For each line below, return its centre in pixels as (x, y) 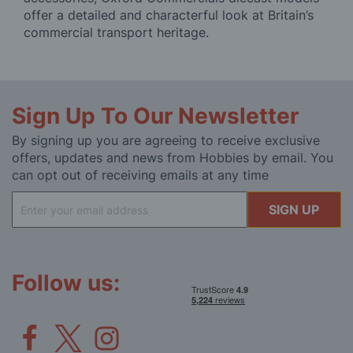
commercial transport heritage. (116, 33)
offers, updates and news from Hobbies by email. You (173, 158)
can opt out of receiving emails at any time (140, 175)
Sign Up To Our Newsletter (155, 116)
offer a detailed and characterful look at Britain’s (169, 15)
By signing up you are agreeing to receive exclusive (166, 141)
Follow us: (66, 283)
